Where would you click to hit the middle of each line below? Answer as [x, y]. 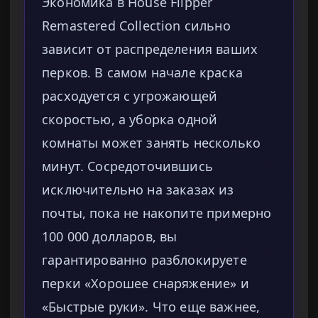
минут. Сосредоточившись [127, 166]
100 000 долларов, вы [110, 237]
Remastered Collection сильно [136, 26]
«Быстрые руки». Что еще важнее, [151, 307]
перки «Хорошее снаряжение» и [146, 284]
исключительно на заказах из [138, 190]
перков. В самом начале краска [143, 73]
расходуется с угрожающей [130, 96]
